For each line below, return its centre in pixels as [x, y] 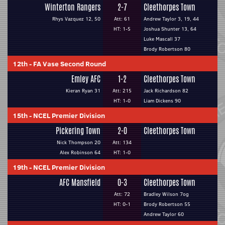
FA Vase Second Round [70, 64]
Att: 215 [122, 91]
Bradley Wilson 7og [166, 194]
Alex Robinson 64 [80, 152]
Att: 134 [122, 142]
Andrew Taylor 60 [164, 214]
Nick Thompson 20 [79, 142]
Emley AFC [86, 79]
